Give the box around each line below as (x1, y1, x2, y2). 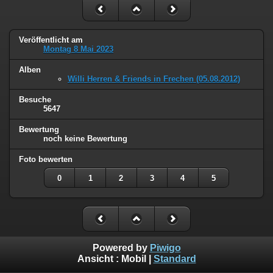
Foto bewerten (19, 154, 73, 164)
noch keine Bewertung (43, 133, 127, 143)
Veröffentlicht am (19, 35, 83, 45)
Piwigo (149, 243, 181, 253)
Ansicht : (77, 253, 121, 264)
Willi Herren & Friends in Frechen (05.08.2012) (68, 74, 240, 83)
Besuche (19, 94, 51, 104)
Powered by (92, 243, 150, 253)
